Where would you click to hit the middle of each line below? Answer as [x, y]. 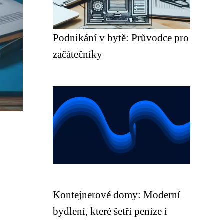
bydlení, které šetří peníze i [110, 211]
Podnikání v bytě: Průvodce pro [121, 38]
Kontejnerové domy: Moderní [117, 195]
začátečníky [78, 54]
